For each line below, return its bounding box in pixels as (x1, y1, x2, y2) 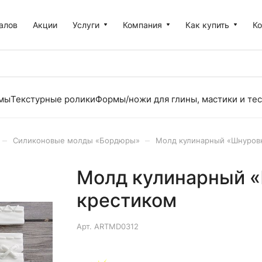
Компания (123, 19, 163, 30)
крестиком (76, 189, 177, 212)
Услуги (73, 19, 100, 30)
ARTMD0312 (94, 222, 139, 231)
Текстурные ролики (11, 94, 95, 105)
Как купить (185, 19, 230, 30)
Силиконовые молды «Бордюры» (13, 136, 140, 145)
